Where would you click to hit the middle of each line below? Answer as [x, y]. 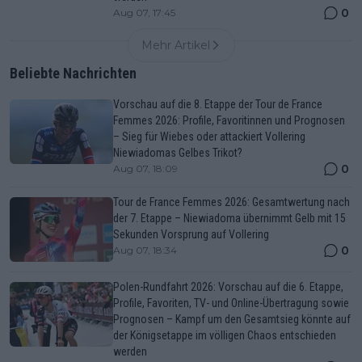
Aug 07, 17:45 [144, 13]
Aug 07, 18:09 [145, 168]
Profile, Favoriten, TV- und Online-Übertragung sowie [231, 303]
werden [130, 351]
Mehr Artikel [175, 45]
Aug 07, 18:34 [145, 250]
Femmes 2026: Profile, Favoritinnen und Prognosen [229, 120]
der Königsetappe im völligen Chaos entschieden [225, 335]
